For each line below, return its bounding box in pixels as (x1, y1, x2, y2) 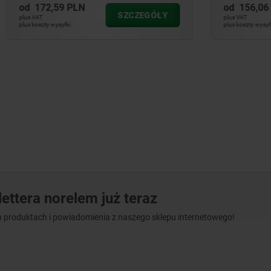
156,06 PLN (173, 2, 223, 13)
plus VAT (157, 14, 181, 21)
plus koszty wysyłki (157, 21, 209, 28)
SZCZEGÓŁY (51, 10, 102, 20)
